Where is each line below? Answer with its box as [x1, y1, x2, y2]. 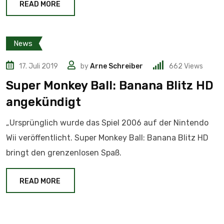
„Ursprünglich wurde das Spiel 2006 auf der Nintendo [6, 118, 208, 127]
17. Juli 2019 [19, 62, 58, 70]
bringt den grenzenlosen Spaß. [6, 148, 121, 157]
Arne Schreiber [90, 62, 143, 70]
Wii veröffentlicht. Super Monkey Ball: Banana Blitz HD [6, 133, 208, 142]
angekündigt [6, 95, 81, 109]
